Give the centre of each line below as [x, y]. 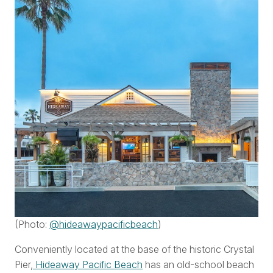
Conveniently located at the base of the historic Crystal [134, 249]
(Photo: [32, 224]
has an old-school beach [198, 264]
